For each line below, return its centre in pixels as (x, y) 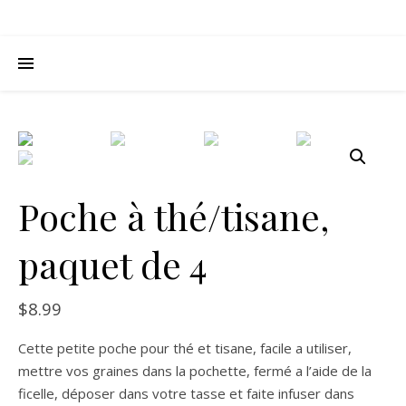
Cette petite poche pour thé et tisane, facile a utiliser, (185, 348)
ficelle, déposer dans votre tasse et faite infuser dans (186, 393)
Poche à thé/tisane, (174, 216)
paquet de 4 (113, 264)
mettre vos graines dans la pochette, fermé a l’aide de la (195, 371)
